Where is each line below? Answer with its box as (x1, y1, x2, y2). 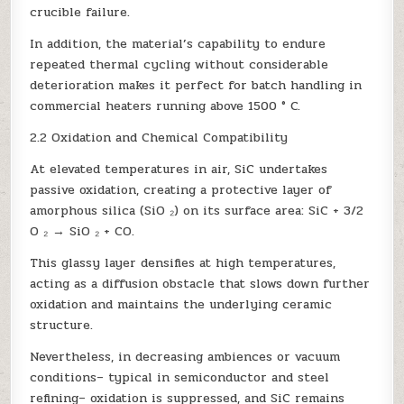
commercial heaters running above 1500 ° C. (30, 96, 301, 115)
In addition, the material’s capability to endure (30, 33, 326, 53)
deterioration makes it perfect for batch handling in (30, 75, 363, 95)
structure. (30, 315, 94, 335)
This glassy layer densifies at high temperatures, (30, 252, 336, 272)
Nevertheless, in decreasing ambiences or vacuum (30, 346, 341, 366)
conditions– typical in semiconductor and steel (30, 367, 330, 387)
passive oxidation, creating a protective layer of (30, 179, 333, 199)
